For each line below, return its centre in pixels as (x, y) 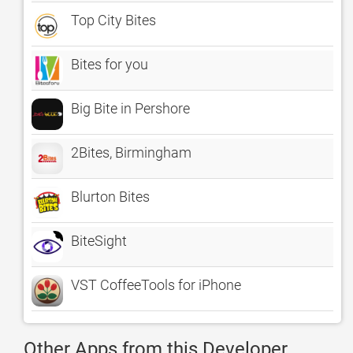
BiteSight (99, 241)
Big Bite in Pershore (130, 108)
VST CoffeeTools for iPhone (156, 285)
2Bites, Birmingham (131, 152)
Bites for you (110, 64)
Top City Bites (113, 20)
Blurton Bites (110, 197)
